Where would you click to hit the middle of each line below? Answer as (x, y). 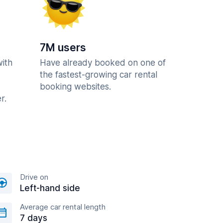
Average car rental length (63, 207)
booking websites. (75, 87)
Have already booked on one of (103, 63)
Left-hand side (50, 188)
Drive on (34, 177)
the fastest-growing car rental (99, 75)
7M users (63, 48)
